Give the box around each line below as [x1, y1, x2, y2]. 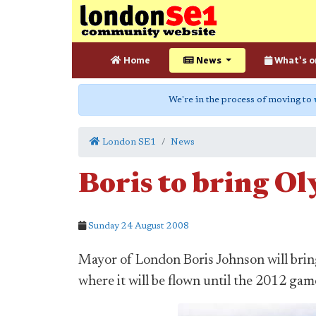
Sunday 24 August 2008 [88, 221, 189, 231]
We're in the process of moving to [169, 95, 314, 104]
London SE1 [100, 138, 156, 147]
